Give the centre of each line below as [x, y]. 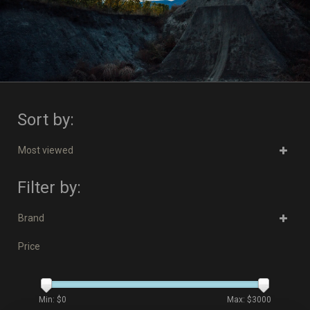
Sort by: [46, 120]
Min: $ [50, 300]
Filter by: [49, 188]
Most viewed [46, 150]
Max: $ [239, 300]
